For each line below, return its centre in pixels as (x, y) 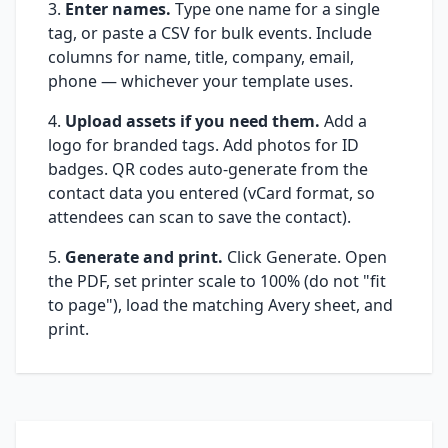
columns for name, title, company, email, (201, 57)
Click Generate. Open (305, 257)
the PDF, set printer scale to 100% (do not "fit (217, 281)
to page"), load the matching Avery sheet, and (220, 305)
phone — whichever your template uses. (200, 81)
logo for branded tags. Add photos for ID (203, 145)
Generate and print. (144, 257)
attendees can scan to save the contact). (199, 217)
